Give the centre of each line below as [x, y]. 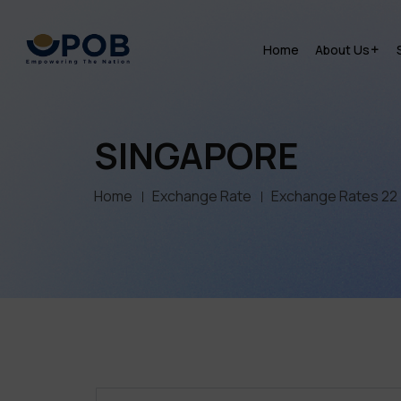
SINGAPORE [196, 155]
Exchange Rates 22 [334, 196]
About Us [342, 50]
